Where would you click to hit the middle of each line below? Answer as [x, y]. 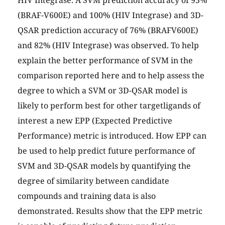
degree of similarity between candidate [93, 181]
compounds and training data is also [87, 196]
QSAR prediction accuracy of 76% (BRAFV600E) [108, 30]
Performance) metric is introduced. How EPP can [112, 136]
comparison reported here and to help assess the [111, 76]
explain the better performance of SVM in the [105, 61]
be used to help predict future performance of [106, 151]
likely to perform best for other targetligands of [109, 106]
